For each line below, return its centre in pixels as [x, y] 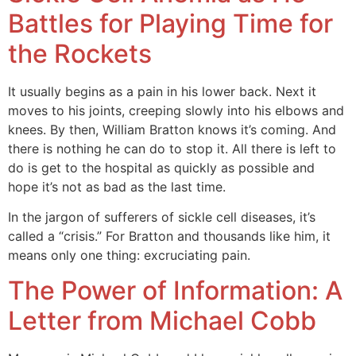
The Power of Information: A [175, 291]
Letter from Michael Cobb [162, 321]
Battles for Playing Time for [170, 23]
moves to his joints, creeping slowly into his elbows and [176, 110]
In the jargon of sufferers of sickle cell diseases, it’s [162, 217]
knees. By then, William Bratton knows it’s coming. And [172, 129]
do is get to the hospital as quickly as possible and [161, 167]
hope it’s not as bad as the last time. [117, 186]
